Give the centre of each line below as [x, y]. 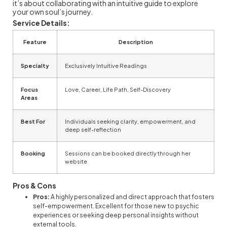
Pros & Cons [34, 185]
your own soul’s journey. [53, 11]
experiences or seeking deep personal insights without [116, 215]
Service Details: [41, 23]
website [76, 161]
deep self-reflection [93, 129]
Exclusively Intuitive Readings [106, 65]
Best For [33, 121]
